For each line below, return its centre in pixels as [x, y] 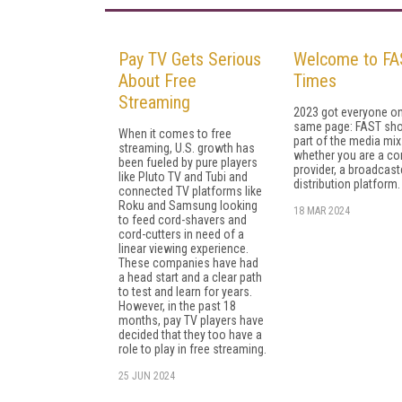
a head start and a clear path [190, 277]
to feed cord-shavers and [183, 219]
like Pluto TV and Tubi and [183, 176]
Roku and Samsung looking [188, 205]
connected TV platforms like [190, 191]
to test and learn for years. [185, 291]
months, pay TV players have [191, 320]
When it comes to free [175, 133]
